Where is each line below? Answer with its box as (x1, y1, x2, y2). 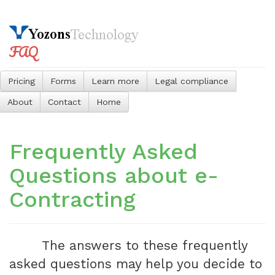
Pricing (8, 76, 35, 86)
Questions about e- (9, 163, 219, 188)
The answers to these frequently (41, 238, 247, 253)
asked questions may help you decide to (9, 256, 262, 271)
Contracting (9, 187, 136, 212)
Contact (48, 97, 81, 107)
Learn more (91, 76, 139, 86)
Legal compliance (155, 76, 228, 86)
